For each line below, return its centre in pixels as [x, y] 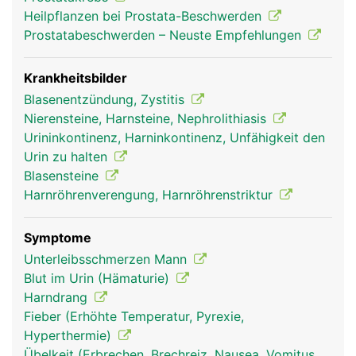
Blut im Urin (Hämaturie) [99, 278]
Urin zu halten [68, 157]
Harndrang [58, 297]
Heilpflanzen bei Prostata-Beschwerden [145, 16]
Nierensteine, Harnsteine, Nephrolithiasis [147, 118]
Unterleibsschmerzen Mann [107, 259]
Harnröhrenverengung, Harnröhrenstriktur [150, 195]
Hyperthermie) [70, 335]
